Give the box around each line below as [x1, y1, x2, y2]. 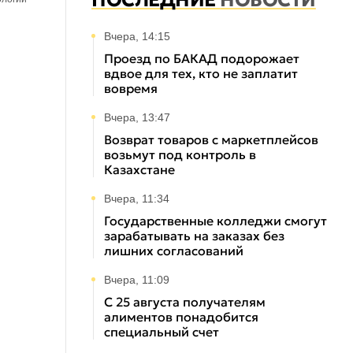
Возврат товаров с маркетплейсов [104, 132, 318, 147]
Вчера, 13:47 [104, 111, 170, 124]
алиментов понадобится [104, 309, 258, 325]
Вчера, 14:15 [104, 30, 170, 43]
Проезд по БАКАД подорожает [104, 50, 299, 66]
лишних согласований [104, 243, 243, 258]
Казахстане [104, 162, 175, 177]
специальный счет [104, 324, 219, 340]
